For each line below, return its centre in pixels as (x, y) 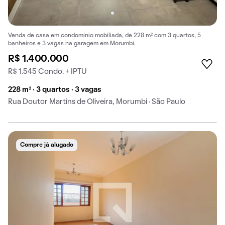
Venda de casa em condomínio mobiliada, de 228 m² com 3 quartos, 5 (104, 36)
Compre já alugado (47, 145)
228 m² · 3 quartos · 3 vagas (55, 90)
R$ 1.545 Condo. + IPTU (47, 72)
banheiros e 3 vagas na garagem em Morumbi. (72, 44)
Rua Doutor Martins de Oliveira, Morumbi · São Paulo (97, 102)
